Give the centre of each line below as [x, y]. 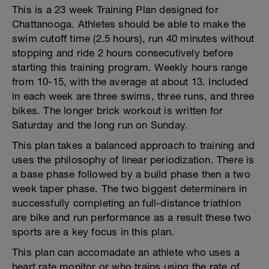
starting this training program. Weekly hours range [130, 67]
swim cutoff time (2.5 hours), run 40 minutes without [133, 38]
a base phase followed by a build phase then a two [131, 174]
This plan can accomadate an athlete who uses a [126, 252]
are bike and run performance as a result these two [132, 217]
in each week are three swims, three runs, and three [133, 96]
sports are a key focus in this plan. [93, 232]
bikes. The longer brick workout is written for [118, 110]
